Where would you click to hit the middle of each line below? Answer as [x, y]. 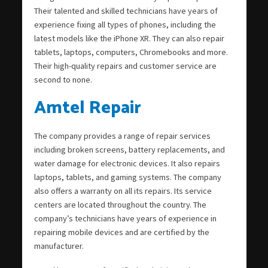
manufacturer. [59, 246]
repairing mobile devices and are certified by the [121, 232]
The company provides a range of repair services [122, 135]
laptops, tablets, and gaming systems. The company [127, 177]
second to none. [63, 79]
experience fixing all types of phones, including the [125, 24]
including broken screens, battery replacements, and [129, 149]
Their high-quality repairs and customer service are [125, 66]
